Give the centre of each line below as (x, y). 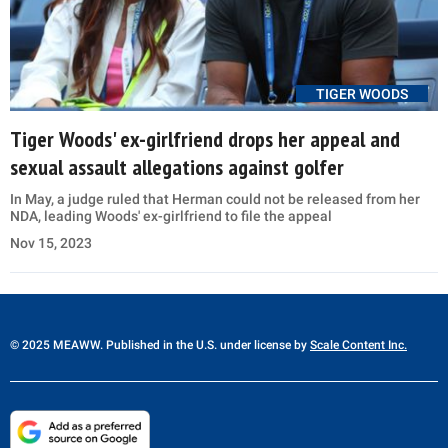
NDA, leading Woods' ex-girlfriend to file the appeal (171, 216)
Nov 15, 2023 (51, 243)
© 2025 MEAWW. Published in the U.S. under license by (160, 345)
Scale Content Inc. (358, 345)
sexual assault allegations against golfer (177, 167)
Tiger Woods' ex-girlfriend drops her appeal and (205, 139)
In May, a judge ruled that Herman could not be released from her (215, 199)
